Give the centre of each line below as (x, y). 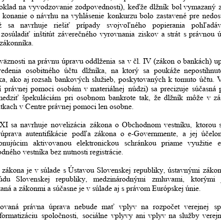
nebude (86, 206)
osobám (69, 88)
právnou (202, 34)
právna (34, 206)
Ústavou (81, 170)
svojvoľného (127, 25)
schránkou (141, 143)
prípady (89, 25)
